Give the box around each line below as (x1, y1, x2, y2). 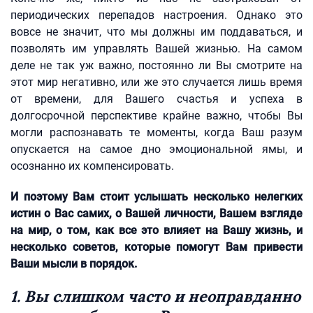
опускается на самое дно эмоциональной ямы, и (10, 143, 303, 156)
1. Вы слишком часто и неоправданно (10, 286, 300, 306)
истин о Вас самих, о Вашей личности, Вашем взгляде (10, 207, 303, 220)
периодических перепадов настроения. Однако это (10, 8, 303, 22)
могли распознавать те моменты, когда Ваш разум (10, 126, 303, 139)
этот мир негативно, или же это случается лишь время (10, 75, 303, 89)
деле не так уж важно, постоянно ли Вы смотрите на (10, 59, 303, 72)
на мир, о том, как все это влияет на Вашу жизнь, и (10, 224, 303, 237)
